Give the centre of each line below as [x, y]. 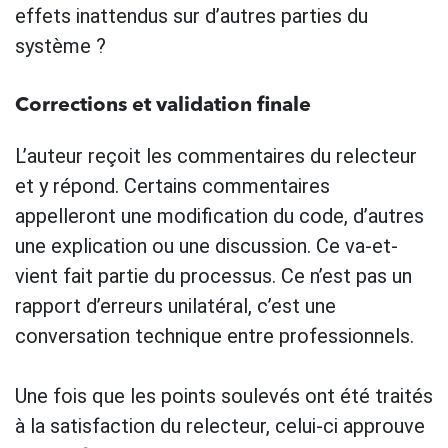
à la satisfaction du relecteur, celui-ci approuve [220, 425]
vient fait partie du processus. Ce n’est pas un [213, 275]
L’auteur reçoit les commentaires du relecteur [216, 155]
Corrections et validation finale [163, 105]
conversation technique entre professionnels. [214, 335]
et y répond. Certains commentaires [172, 185]
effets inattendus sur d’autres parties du [191, 15]
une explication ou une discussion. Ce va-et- [206, 245]
